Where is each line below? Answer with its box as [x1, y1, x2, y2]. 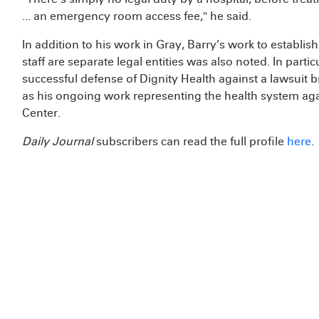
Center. [22, 106, 63, 120]
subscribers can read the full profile [93, 135, 287, 148]
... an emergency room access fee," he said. [22, 9, 254, 23]
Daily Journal [22, 135, 93, 148]
